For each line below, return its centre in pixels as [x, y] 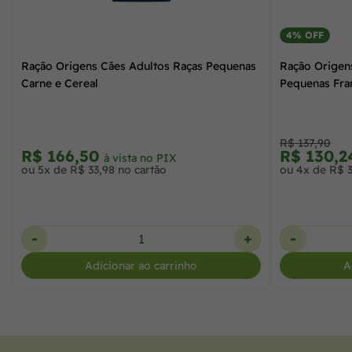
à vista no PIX [140, 158]
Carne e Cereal [60, 83]
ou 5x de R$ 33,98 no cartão [94, 169]
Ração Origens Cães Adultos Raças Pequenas [139, 66]
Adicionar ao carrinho [141, 265]
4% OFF [305, 35]
